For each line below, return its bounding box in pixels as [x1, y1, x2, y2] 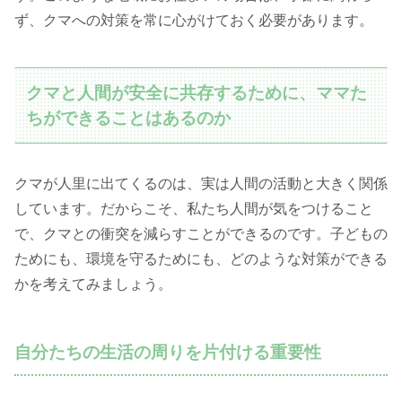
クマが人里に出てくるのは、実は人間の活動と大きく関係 [14, 176, 388, 192]
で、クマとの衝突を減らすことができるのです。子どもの [14, 226, 388, 242]
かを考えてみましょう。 [14, 276, 172, 293]
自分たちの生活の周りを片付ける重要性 [14, 343, 321, 363]
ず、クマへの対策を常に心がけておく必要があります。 [14, 12, 373, 28]
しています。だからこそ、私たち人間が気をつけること [14, 201, 373, 217]
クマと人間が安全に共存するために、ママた [26, 83, 368, 102]
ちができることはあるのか [26, 108, 232, 127]
